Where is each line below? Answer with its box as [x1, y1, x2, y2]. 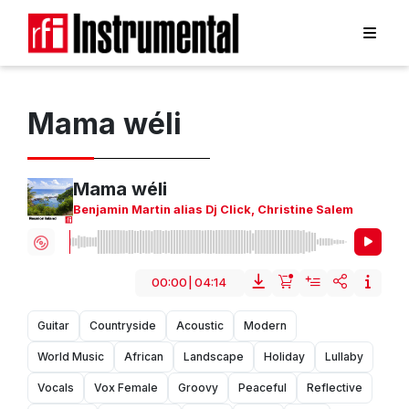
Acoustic [176, 319, 224, 333]
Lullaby [325, 350, 363, 364]
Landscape [184, 350, 244, 364]
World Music [37, 350, 104, 364]
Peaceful [238, 381, 287, 395]
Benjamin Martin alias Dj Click [73, 203, 251, 217]
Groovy [178, 381, 218, 395]
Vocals [37, 381, 74, 395]
